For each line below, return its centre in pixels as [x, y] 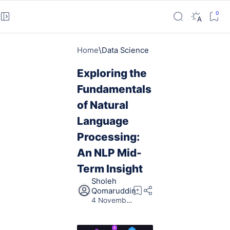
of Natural [103, 105]
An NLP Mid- [109, 153]
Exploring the [112, 73]
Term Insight [110, 169]
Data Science [125, 50]
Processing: [108, 137]
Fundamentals [114, 89]
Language [103, 121]
